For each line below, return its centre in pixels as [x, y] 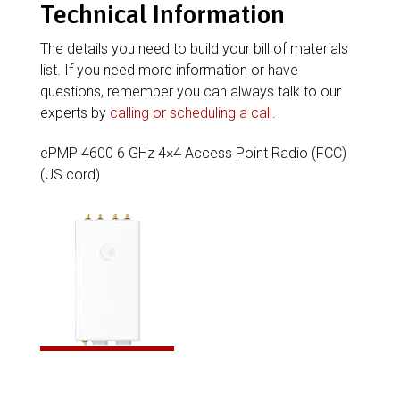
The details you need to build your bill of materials [194, 49]
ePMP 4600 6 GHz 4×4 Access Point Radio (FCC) [193, 153]
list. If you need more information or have [169, 70]
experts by [75, 113]
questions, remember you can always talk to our [190, 92]
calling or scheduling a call [191, 113]
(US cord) [70, 175]
